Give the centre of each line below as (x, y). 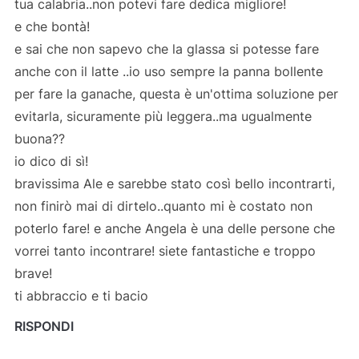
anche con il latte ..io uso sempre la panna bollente (168, 71)
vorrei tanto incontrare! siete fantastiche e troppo (165, 250)
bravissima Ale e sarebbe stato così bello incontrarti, (174, 183)
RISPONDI (44, 326)
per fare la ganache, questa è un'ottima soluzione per (176, 93)
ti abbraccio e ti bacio (81, 295)
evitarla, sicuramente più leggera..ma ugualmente (163, 116)
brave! (33, 273)
